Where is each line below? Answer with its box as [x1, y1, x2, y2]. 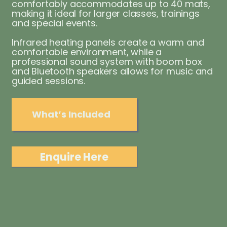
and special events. [11, 16, 97, 29]
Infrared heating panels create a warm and [11, 35, 204, 49]
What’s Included [32, 107, 111, 121]
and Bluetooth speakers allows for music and [11, 64, 213, 78]
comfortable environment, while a [11, 45, 162, 58]
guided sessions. [11, 74, 85, 87]
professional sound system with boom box [11, 55, 202, 68]
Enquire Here [40, 149, 109, 164]
